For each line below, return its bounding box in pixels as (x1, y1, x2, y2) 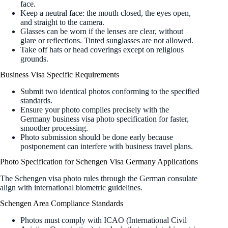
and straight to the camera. (20, 17, 104, 26)
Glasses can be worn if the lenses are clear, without (20, 26, 183, 36)
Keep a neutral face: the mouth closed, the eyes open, (20, 8, 191, 17)
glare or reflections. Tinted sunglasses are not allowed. (20, 36, 193, 45)
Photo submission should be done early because (20, 132, 173, 141)
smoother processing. (20, 123, 88, 132)
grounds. (20, 54, 48, 63)
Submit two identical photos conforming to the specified (20, 87, 199, 96)
